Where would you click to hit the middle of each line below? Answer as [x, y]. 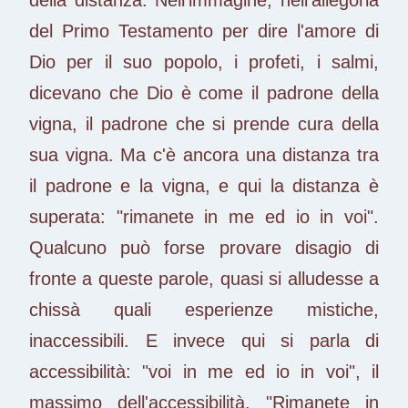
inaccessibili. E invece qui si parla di [204, 340]
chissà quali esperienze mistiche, [204, 309]
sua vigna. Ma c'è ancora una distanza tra [204, 154]
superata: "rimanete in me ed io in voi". [204, 216]
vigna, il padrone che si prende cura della [204, 123]
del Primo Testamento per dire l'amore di [204, 31]
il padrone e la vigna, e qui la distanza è [204, 185]
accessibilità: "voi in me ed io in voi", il [204, 371]
